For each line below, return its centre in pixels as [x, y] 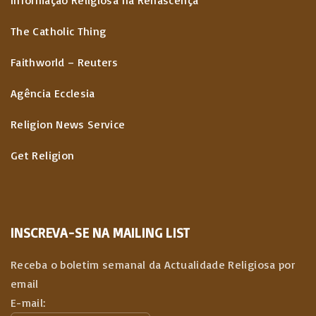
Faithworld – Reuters [65, 62]
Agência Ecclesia [53, 93]
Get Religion [43, 156]
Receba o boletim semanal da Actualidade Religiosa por [153, 265]
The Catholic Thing [59, 31]
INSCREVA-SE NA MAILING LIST [101, 233]
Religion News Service [68, 124]
